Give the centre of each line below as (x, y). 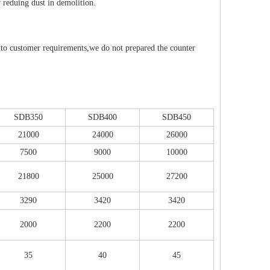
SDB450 (177, 117)
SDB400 (102, 117)
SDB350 (28, 117)
